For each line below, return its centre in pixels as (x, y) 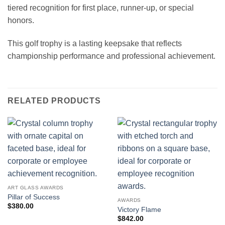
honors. (21, 21)
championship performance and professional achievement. (111, 56)
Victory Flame (139, 209)
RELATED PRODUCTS (54, 100)
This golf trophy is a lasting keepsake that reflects (95, 44)
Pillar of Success (33, 197)
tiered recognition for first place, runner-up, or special (101, 8)
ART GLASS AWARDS (35, 188)
